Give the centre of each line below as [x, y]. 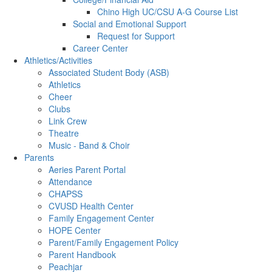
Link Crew [68, 121]
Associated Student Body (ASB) [109, 72]
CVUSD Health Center [91, 206]
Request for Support [136, 36]
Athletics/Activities [58, 60]
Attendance [70, 182]
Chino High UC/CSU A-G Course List [168, 12]
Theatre [64, 133]
